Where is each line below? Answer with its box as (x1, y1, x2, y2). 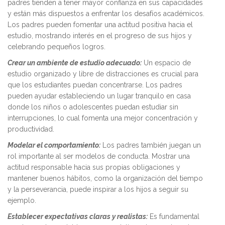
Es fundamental (148, 212, 199, 220)
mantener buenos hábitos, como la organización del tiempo (8, 174, 203, 182)
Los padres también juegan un (100, 141, 201, 149)
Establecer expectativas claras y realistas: (8, 212, 148, 220)
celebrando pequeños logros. (8, 42, 105, 51)
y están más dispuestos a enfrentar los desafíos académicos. (8, 9, 204, 18)
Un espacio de (142, 58, 191, 67)
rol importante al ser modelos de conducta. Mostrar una (8, 152, 190, 160)
